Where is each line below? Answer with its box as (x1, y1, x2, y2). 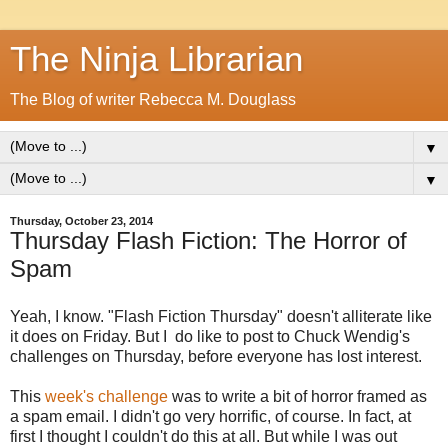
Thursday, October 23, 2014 (10, 215, 153, 227)
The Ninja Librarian (10, 40, 303, 78)
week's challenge (45, 387, 172, 405)
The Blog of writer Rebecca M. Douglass (10, 91, 296, 108)
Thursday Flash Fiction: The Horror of (10, 227, 407, 254)
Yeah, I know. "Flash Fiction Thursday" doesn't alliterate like (10, 307, 432, 325)
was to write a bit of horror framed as (172, 387, 427, 405)
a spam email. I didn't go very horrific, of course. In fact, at (10, 407, 411, 425)
